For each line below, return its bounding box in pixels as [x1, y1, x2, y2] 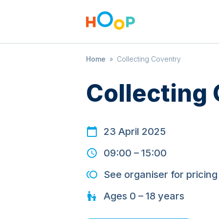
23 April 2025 [104, 126, 166, 137]
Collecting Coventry [117, 55, 181, 63]
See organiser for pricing [104, 169, 218, 180]
